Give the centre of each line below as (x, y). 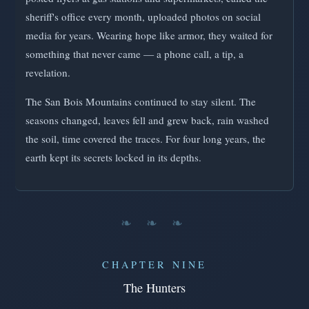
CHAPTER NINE (154, 265)
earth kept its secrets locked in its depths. (113, 158)
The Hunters (154, 288)
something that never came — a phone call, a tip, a (134, 53)
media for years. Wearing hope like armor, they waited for (149, 35)
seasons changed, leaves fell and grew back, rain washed (147, 120)
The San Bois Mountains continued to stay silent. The (141, 102)
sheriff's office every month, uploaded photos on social (143, 16)
